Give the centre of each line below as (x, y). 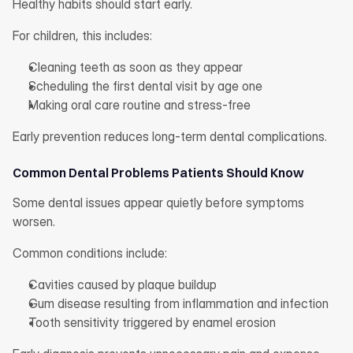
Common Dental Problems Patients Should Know (158, 173)
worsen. (34, 221)
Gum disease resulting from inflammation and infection (178, 303)
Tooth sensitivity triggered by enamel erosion (152, 322)
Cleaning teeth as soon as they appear (136, 67)
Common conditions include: (90, 253)
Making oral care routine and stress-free (139, 105)
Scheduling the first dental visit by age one (145, 86)
